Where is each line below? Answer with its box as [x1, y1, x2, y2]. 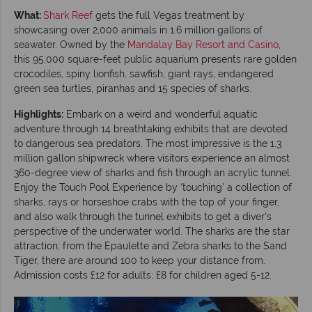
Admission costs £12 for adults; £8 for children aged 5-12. [14, 269, 272, 281]
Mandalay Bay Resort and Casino [127, 38, 279, 50]
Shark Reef [43, 9, 93, 21]
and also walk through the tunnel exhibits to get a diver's [14, 210, 272, 222]
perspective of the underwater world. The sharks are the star [14, 225, 290, 237]
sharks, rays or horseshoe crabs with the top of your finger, [14, 196, 279, 208]
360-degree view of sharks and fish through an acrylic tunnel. [14, 166, 292, 178]
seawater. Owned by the [14, 38, 127, 50]
